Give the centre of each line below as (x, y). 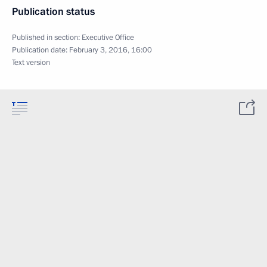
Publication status (53, 12)
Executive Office (108, 38)
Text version (31, 63)
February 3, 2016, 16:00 (111, 50)
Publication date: (41, 50)
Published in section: (47, 38)
